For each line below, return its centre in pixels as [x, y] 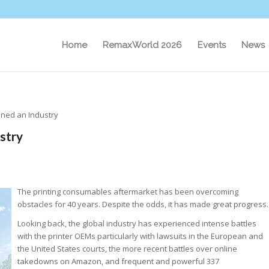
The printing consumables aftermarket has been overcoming [128, 192]
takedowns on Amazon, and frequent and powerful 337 [118, 261]
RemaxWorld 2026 [142, 45]
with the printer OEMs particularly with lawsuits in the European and [140, 236]
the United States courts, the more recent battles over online [127, 249]
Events [212, 45]
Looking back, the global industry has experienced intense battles [137, 224]
